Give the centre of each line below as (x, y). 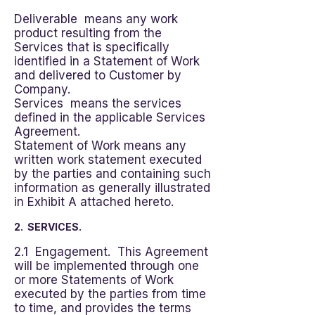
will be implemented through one (107, 266)
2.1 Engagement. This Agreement (111, 252)
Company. (42, 89)
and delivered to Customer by (98, 75)
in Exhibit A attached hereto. (94, 202)
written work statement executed (108, 160)
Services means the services (98, 103)
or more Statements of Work (94, 280)
